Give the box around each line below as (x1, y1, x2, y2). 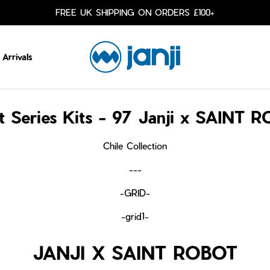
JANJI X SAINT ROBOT (33, 241, 237, 263)
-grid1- (121, 210, 149, 222)
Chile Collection (103, 140, 167, 151)
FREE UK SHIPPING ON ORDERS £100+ (55, 7, 215, 17)
